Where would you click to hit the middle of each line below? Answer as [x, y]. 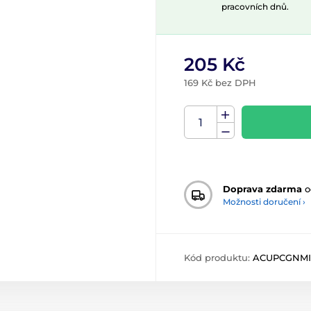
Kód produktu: [218, 258]
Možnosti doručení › [264, 201]
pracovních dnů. [255, 7]
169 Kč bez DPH [220, 83]
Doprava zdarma [262, 188]
